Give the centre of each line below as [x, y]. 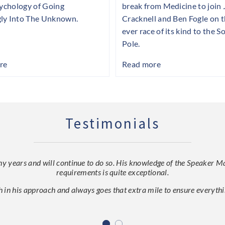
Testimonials [113, 124]
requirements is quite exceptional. [113, 172]
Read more [141, 64]
